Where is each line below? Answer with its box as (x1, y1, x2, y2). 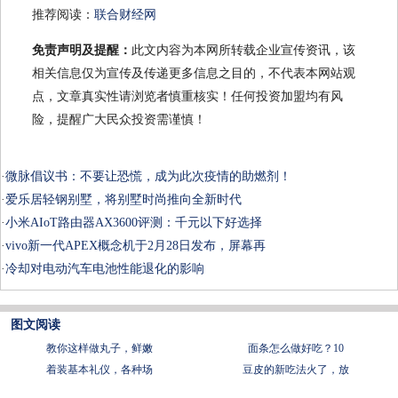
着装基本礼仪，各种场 (45, 363, 153, 377)
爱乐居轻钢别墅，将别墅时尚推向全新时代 (5, 193, 242, 207)
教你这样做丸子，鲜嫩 (45, 342, 153, 355)
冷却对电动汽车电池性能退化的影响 (5, 262, 204, 276)
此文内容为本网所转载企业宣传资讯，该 (131, 44, 355, 58)
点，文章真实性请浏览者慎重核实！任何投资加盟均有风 (32, 90, 343, 104)
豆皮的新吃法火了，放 (243, 363, 350, 377)
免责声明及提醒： (32, 44, 131, 58)
